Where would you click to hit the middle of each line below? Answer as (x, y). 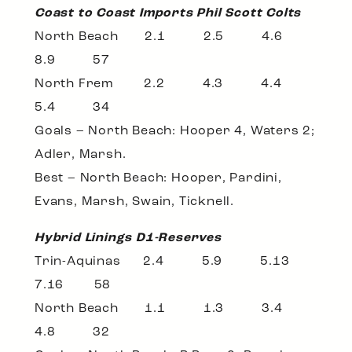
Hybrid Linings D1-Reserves (128, 238)
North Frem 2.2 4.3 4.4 (175, 84)
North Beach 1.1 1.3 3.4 (176, 309)
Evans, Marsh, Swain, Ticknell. (135, 202)
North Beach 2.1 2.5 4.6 (176, 37)
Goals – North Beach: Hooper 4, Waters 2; (175, 132)
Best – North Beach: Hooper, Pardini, (158, 179)
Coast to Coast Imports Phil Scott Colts (168, 14)
